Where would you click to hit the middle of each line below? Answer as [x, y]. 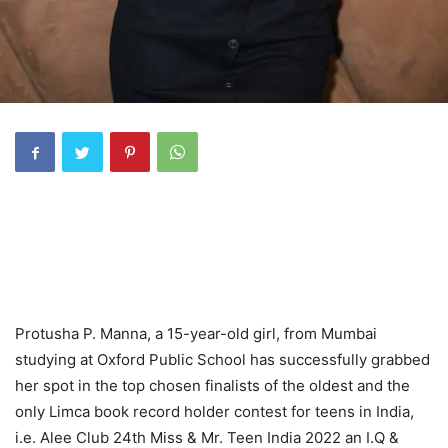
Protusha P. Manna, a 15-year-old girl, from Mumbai [196, 334]
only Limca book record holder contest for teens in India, [214, 412]
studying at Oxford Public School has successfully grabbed [222, 360]
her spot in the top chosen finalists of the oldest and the [212, 386]
